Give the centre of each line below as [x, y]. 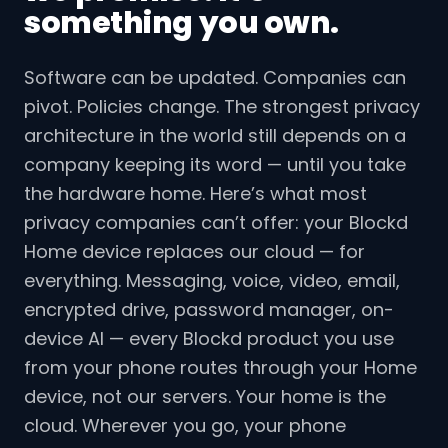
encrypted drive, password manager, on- [209, 310]
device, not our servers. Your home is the [205, 397]
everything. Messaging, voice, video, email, [212, 281]
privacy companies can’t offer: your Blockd [216, 223]
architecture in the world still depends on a [215, 136]
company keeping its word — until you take [215, 165]
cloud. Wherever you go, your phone [185, 426]
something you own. [181, 23]
